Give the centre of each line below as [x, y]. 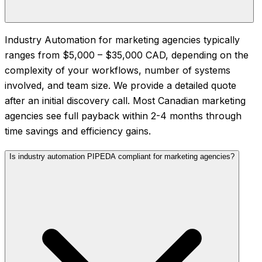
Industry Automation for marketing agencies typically [122, 40]
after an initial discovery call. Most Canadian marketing [125, 101]
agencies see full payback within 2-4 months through [123, 116]
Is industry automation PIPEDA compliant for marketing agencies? [122, 157]
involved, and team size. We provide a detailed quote [120, 86]
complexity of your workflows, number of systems [118, 70]
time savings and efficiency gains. [78, 131]
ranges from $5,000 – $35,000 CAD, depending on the [127, 55]
